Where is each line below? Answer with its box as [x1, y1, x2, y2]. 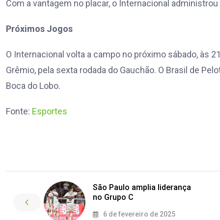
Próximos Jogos [6, 24, 73, 34]
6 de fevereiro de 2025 [102, 210, 175, 219]
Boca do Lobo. [6, 81, 60, 91]
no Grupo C [93, 192, 134, 202]
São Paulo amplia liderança [93, 183, 191, 192]
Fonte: [6, 106, 32, 117]
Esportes [32, 106, 67, 117]
